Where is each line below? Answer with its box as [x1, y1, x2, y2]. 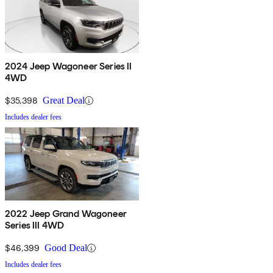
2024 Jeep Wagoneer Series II [5, 60, 132, 73]
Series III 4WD [5, 219, 65, 232]
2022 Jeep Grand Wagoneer [5, 208, 127, 220]
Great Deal [43, 95, 85, 106]
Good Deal [44, 243, 87, 253]
